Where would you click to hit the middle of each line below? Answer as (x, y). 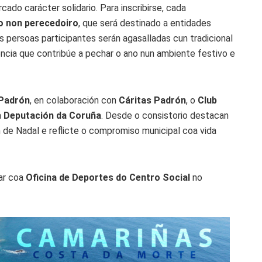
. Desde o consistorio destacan (165, 115)
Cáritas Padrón (152, 100)
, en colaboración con (74, 100)
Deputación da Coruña (52, 115)
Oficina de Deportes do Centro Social (108, 177)
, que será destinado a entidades (145, 23)
